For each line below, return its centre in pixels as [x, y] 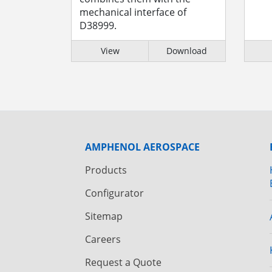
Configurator [114, 193]
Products [106, 170]
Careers [103, 239]
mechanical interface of [133, 12]
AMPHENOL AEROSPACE [142, 147]
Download [187, 50]
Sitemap [104, 216]
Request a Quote [123, 262]
